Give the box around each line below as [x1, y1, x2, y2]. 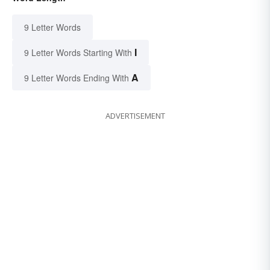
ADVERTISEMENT [105, 110, 165, 121]
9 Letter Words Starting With [24, 46, 132, 58]
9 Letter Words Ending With [24, 71, 129, 84]
